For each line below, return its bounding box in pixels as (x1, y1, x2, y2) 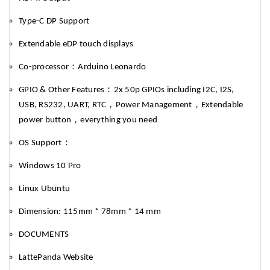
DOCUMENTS (19, 230, 69, 239)
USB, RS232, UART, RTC (19, 101, 107, 110)
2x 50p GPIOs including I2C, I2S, (113, 86, 234, 95)
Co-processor (19, 63, 69, 72)
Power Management (115, 101, 192, 110)
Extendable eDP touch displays (19, 40, 134, 49)
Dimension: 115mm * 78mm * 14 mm (19, 207, 161, 216)
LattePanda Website (19, 253, 93, 262)
